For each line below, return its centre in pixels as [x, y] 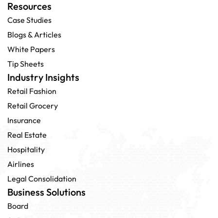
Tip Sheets [26, 64]
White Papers [31, 49]
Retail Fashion [32, 91]
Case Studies [29, 20]
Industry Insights [43, 77]
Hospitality [26, 149]
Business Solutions [46, 192]
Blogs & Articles [34, 34]
